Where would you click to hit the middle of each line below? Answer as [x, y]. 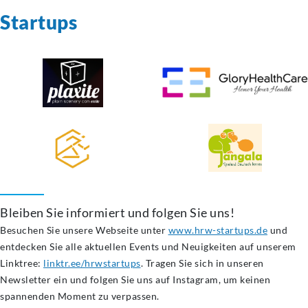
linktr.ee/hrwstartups [92, 263]
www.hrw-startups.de [218, 230]
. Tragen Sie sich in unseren [202, 263]
